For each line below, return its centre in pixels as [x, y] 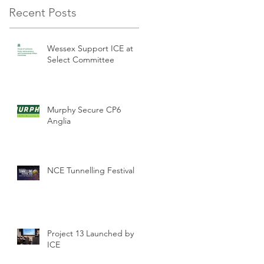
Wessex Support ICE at [90, 48]
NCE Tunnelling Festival [91, 170]
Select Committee [81, 59]
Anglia [59, 121]
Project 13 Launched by [90, 233]
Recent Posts [43, 12]
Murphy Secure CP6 [84, 109]
